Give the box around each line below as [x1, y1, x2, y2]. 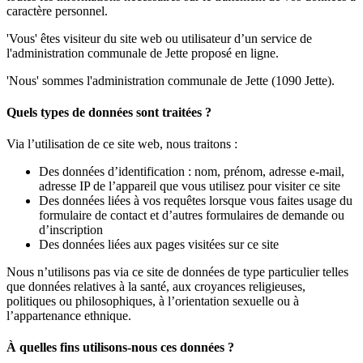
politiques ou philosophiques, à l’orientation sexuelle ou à [6, 294, 299, 309]
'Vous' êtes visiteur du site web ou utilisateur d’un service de [6, 31, 312, 45]
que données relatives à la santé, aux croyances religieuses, [6, 280, 305, 294]
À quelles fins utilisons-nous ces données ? [6, 340, 234, 355]
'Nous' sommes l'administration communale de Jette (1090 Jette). [6, 73, 335, 88]
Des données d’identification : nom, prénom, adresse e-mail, [39, 164, 344, 179]
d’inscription [39, 223, 103, 237]
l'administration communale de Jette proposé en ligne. [6, 45, 279, 60]
